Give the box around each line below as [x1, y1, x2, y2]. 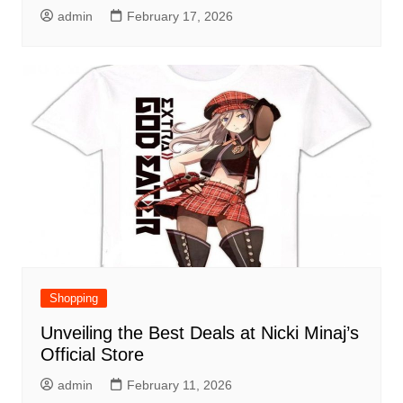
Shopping [49, 291, 98, 306]
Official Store [40, 345, 144, 365]
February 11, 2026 [126, 378, 232, 393]
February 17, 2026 [126, 9, 233, 24]
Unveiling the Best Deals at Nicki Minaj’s [40, 323, 359, 344]
